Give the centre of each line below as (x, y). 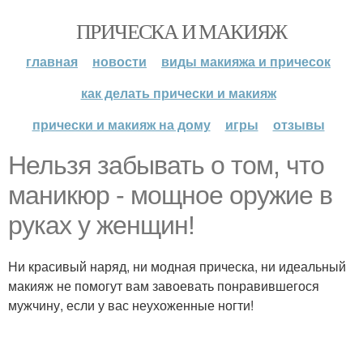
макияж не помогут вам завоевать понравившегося (164, 286)
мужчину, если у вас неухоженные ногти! (131, 305)
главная (52, 61)
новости (120, 61)
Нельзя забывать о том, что (166, 165)
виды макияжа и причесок (246, 61)
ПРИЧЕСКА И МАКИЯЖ (181, 31)
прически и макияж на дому (121, 124)
